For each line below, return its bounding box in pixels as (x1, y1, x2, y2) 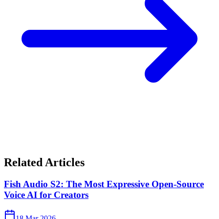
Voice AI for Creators (4, 189, 88, 200)
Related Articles (4, 155, 85, 169)
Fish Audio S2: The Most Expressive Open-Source (4, 178, 204, 189)
